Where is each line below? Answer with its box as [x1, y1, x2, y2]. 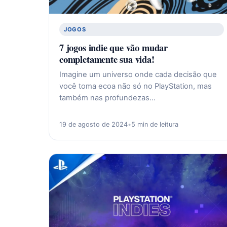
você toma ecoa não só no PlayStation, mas [59, 82, 212, 91]
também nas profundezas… [59, 93, 156, 103]
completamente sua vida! [59, 52, 155, 66]
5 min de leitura [131, 120, 178, 128]
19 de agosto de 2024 [59, 120, 128, 128]
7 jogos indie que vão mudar [59, 41, 168, 55]
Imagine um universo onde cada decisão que [59, 70, 217, 80]
